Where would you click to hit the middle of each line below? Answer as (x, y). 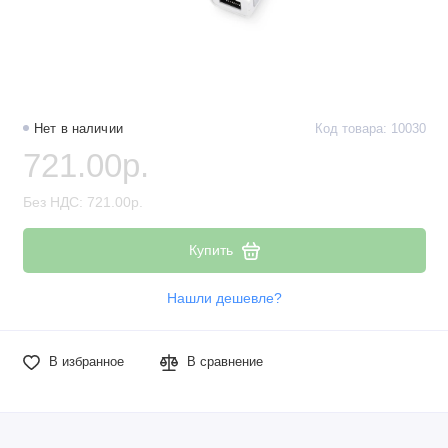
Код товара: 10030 (370, 129)
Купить (210, 250)
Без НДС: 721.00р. (82, 202)
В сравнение (225, 362)
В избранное (86, 362)
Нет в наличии (78, 129)
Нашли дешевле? (224, 299)
